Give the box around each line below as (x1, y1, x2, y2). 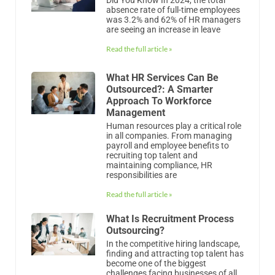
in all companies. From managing (106, 130, 232, 141)
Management (106, 106, 165, 118)
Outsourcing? (106, 224, 165, 236)
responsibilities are (106, 169, 177, 180)
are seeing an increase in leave (106, 24, 220, 34)
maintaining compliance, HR (106, 160, 212, 170)
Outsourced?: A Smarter (106, 83, 213, 95)
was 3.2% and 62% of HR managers (106, 14, 241, 25)
